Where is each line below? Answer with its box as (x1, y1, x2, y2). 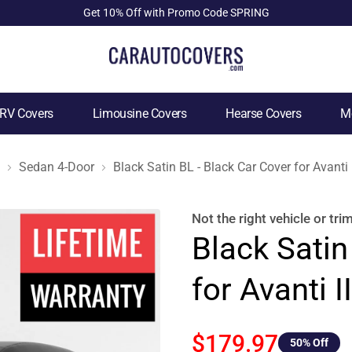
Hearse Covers (225, 106, 302, 121)
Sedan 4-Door (19, 159, 94, 174)
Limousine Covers (92, 106, 187, 121)
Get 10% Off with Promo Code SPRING (82, 6, 269, 19)
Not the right (192, 211, 269, 226)
